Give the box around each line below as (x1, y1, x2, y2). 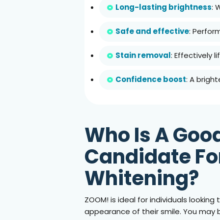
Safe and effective (115, 26, 189, 37)
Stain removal (115, 50, 171, 61)
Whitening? (84, 165, 199, 192)
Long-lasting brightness (115, 2, 212, 13)
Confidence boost (115, 74, 186, 85)
